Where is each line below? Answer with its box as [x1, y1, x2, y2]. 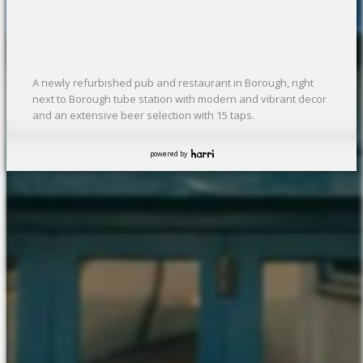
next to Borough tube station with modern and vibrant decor [32, 92, 327, 107]
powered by [149, 149, 189, 159]
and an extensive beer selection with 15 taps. [32, 108, 254, 123]
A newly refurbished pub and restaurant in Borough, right [32, 75, 314, 91]
